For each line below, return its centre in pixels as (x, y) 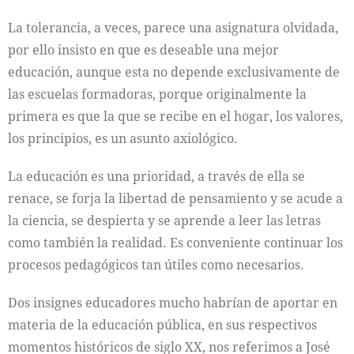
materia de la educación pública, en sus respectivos (162, 325)
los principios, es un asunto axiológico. (123, 138)
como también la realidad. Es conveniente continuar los (175, 243)
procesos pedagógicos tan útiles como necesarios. (156, 265)
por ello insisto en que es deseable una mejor (143, 50)
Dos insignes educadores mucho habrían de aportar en (173, 303)
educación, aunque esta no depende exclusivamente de (174, 72)
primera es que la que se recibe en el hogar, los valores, (175, 116)
